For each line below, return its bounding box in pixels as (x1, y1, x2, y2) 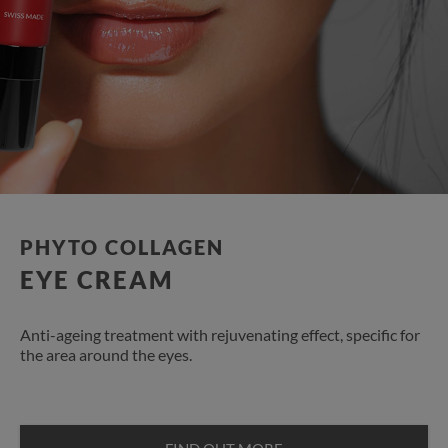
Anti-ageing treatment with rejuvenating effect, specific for (20, 324, 420, 344)
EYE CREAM (20, 264, 174, 294)
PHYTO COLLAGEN (20, 234, 224, 259)
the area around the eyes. (20, 344, 195, 364)
